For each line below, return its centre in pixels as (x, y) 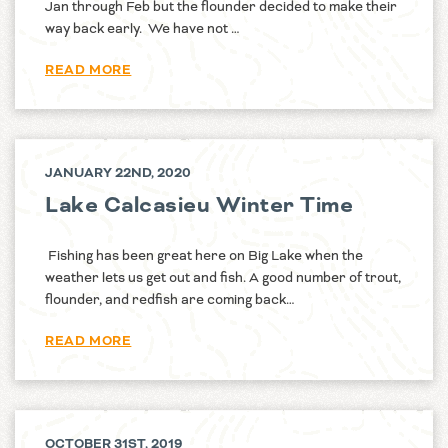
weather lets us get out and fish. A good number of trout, (223, 278)
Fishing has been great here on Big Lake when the (204, 256)
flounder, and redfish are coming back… (170, 300)
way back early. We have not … (142, 29)
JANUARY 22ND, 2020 (118, 173)
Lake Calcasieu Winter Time (204, 206)
